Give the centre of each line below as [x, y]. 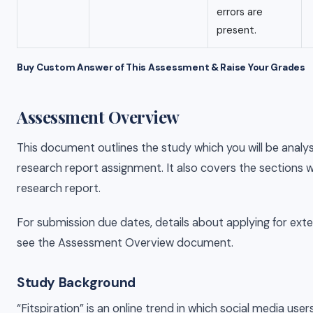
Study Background [76, 282]
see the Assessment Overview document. [125, 243]
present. [236, 30]
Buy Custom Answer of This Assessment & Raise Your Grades [161, 67]
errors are [240, 12]
